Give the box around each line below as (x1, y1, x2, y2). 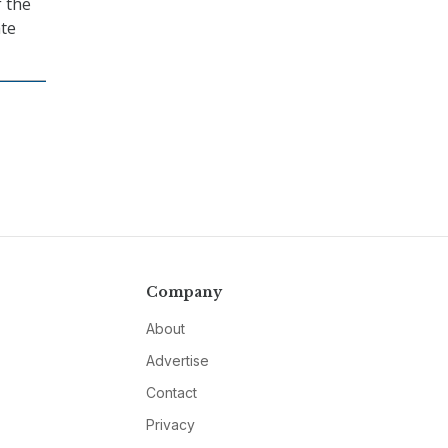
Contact (145, 384, 197, 402)
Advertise (145, 352, 209, 370)
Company (145, 283, 222, 302)
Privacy (145, 416, 195, 434)
